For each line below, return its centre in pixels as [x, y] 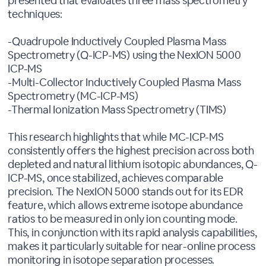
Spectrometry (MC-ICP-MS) [73, 96]
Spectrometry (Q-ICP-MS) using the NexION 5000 [124, 55]
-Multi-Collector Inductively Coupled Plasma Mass [124, 82]
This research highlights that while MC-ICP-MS [116, 137]
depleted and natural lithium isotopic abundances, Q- [133, 164]
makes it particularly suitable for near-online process [132, 246]
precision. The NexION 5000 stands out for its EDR [126, 191]
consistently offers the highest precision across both [131, 150]
